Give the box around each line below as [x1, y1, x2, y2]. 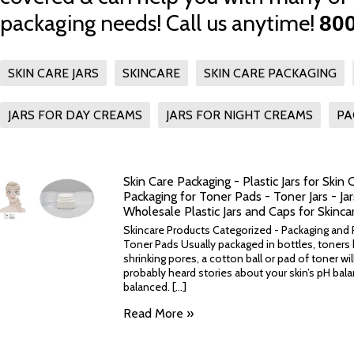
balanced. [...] [123, 280, 186, 295]
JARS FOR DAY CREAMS [8, 107, 142, 123]
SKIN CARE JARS [8, 66, 99, 81]
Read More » [123, 306, 194, 322]
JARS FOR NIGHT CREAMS [166, 107, 313, 123]
